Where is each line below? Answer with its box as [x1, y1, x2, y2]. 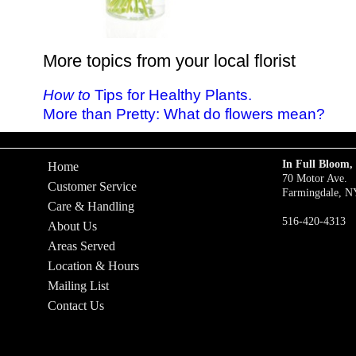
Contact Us [48, 299, 104, 312]
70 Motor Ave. [281, 172, 347, 184]
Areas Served [48, 239, 115, 253]
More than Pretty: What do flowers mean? [42, 106, 325, 122]
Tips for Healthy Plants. [90, 87, 252, 103]
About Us [48, 219, 97, 233]
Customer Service [48, 180, 137, 193]
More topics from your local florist [42, 51, 296, 71]
